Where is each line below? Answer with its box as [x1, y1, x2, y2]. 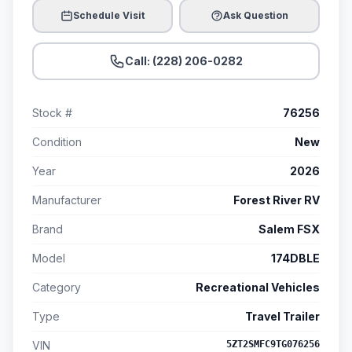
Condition [32, 135, 82, 149]
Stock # [32, 106, 72, 120]
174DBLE [271, 251, 320, 266]
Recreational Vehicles [196, 280, 320, 295]
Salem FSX [258, 222, 320, 236]
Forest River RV [233, 193, 320, 207]
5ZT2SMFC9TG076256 [226, 339, 320, 350]
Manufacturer [32, 193, 101, 207]
